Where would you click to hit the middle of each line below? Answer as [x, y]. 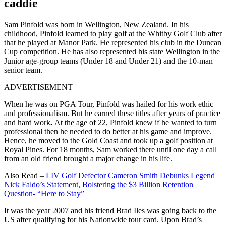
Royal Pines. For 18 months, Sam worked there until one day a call [110, 149]
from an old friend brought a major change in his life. [89, 158]
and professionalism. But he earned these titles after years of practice [112, 113]
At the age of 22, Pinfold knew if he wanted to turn [136, 122]
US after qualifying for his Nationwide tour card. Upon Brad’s [103, 219]
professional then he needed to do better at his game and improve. [108, 131]
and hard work [27, 122]
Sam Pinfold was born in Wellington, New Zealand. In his [96, 24]
